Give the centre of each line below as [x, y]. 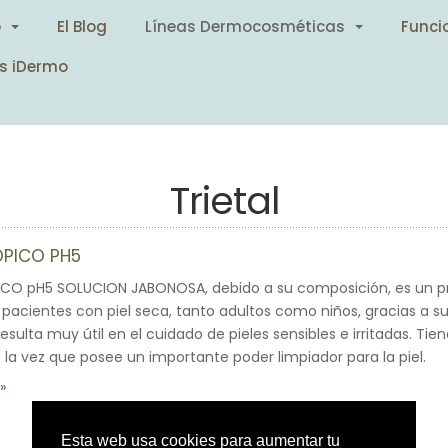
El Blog [82, 26]
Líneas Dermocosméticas [245, 26]
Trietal [224, 200]
